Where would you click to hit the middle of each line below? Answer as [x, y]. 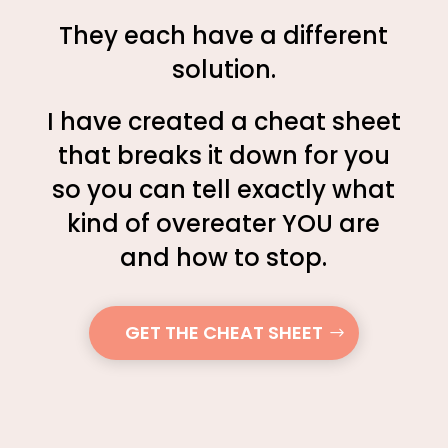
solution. [223, 69]
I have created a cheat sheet [223, 121]
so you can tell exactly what [224, 189]
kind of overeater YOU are [224, 223]
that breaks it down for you [223, 155]
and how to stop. [224, 257]
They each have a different [224, 35]
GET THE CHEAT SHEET [223, 332]
